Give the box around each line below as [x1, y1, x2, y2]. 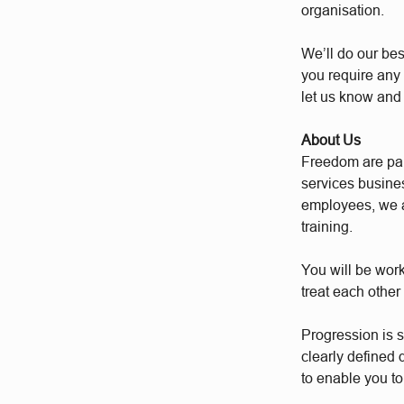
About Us [301, 132, 365, 148]
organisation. [301, 2, 392, 18]
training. [301, 218, 357, 234]
